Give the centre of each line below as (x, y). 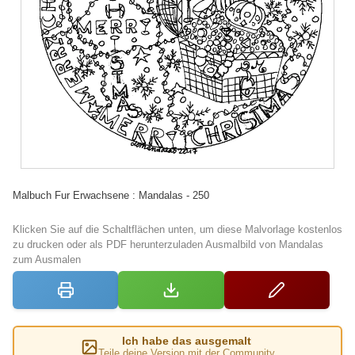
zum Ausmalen (47, 260)
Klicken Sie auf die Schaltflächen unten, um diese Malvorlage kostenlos (177, 229)
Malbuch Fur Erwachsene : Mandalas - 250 (111, 195)
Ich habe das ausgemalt (186, 341)
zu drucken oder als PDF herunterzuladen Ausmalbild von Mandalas (168, 244)
